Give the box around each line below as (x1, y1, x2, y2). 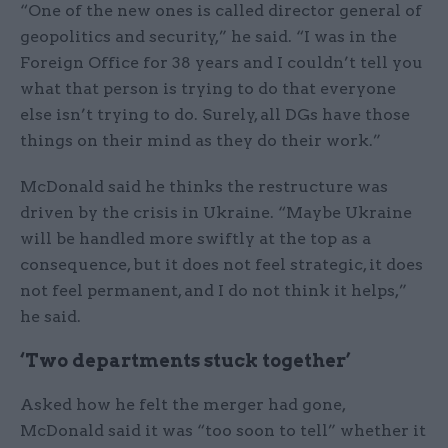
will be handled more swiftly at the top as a (20, 229, 371, 249)
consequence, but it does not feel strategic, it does (20, 255, 423, 275)
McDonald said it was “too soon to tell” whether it (20, 421, 426, 441)
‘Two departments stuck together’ (20, 350, 351, 372)
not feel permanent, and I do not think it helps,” (20, 281, 407, 301)
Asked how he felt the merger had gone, (20, 395, 345, 415)
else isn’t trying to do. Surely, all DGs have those (20, 105, 410, 125)
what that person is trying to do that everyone (20, 79, 396, 99)
